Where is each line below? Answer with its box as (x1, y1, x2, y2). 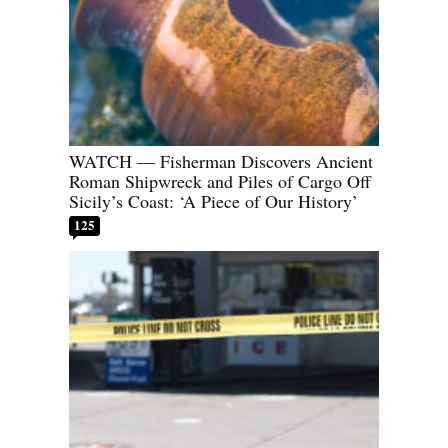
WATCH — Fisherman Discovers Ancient (69, 148, 373, 173)
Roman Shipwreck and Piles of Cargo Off (69, 168, 371, 193)
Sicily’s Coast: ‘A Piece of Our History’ (69, 188, 358, 213)
